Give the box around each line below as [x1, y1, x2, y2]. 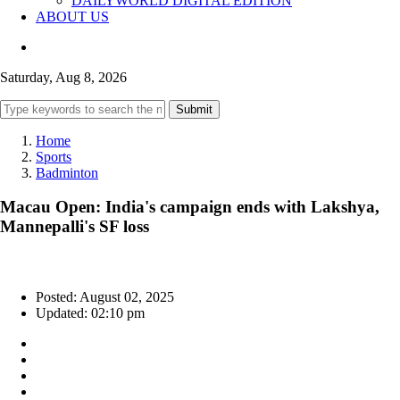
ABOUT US [36, 8, 109, 24]
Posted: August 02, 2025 [36, 289, 174, 305]
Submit [176, 102, 212, 116]
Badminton [36, 164, 98, 180]
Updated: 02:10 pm [36, 305, 145, 321]
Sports [36, 148, 71, 164]
